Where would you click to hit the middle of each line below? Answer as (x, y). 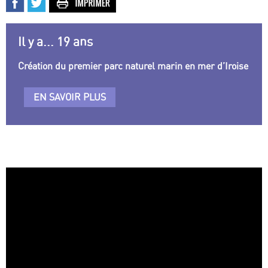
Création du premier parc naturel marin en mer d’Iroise (133, 66)
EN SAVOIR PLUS (70, 97)
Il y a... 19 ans (55, 42)
